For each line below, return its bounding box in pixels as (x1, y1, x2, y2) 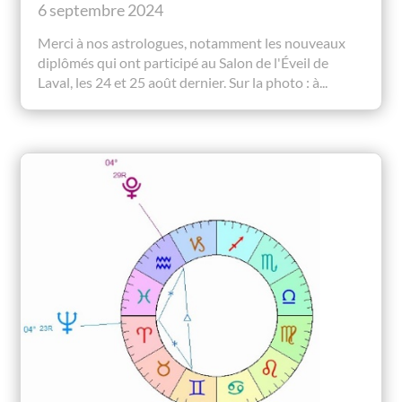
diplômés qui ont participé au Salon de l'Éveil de (38, 54, 329, 72)
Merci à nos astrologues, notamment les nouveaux (38, 34, 346, 52)
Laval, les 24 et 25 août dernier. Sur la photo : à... (38, 74, 328, 92)
